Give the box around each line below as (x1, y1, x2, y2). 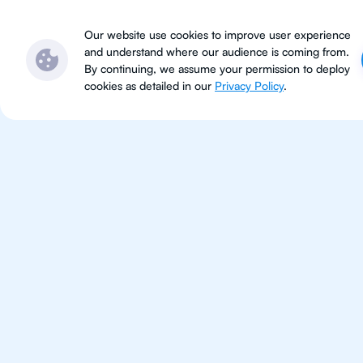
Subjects (149, 19, 199, 36)
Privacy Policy (215, 79, 284, 92)
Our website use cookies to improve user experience (84, 28, 351, 41)
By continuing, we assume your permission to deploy (84, 62, 350, 75)
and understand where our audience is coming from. (84, 45, 349, 58)
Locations (241, 19, 297, 36)
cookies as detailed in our (84, 79, 215, 92)
